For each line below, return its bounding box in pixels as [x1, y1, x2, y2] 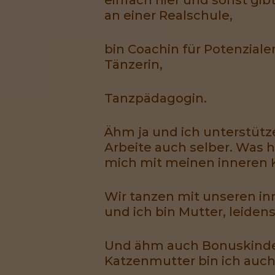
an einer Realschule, [104, 7, 233, 23]
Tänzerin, [104, 56, 163, 72]
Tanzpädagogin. [104, 90, 207, 106]
